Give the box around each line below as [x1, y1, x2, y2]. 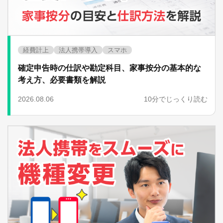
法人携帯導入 [59, 46, 98, 54]
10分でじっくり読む [144, 95, 208, 104]
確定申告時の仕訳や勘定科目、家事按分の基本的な [18, 64, 201, 73]
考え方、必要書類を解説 [18, 76, 106, 85]
